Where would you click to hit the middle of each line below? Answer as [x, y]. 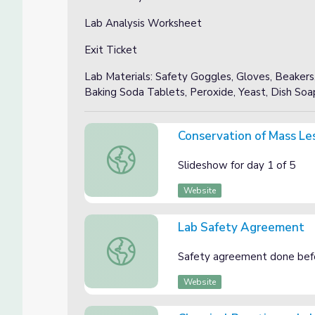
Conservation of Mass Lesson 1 [181, 152]
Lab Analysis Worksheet [143, 23]
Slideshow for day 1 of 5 [236, 165]
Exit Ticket [111, 50]
